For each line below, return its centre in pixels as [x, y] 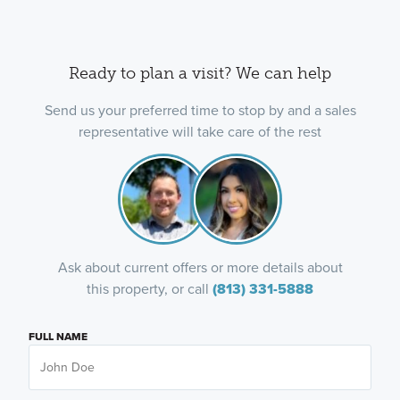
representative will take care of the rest [200, 131]
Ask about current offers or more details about [200, 267]
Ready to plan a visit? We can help [200, 73]
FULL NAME [58, 336]
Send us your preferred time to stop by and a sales [200, 109]
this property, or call [150, 288]
